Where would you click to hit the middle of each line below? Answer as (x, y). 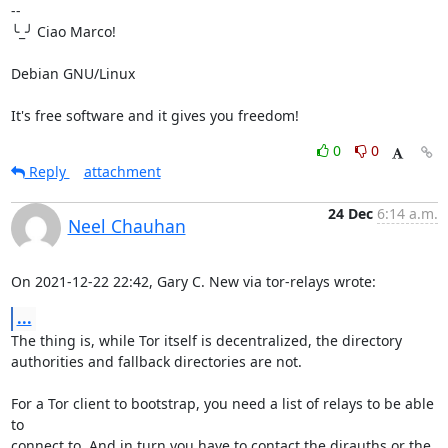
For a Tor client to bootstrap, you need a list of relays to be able (222, 403)
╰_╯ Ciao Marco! (63, 31)
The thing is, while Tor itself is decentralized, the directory (208, 340)
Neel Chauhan (126, 226)
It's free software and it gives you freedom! (154, 115)
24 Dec (350, 213)
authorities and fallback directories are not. (156, 361)
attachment (122, 171)
